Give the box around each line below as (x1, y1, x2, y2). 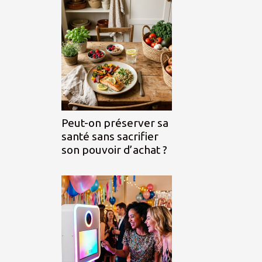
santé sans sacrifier (61, 130, 158, 143)
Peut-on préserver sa (61, 116, 168, 130)
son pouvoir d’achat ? (61, 143, 167, 157)
